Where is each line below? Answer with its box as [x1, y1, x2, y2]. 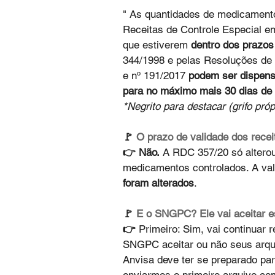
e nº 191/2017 [123, 69, 188, 82]
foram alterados [123, 177, 194, 190]
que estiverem [123, 39, 191, 52]
